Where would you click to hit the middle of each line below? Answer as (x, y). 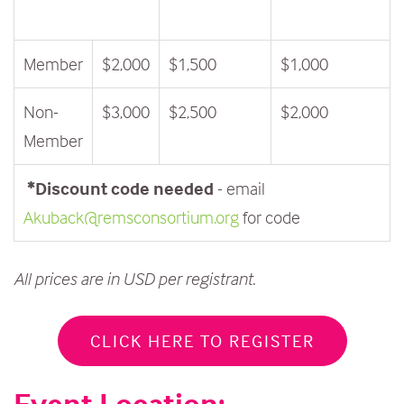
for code (270, 217)
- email (239, 188)
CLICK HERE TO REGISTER (202, 340)
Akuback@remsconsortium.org (131, 217)
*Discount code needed (119, 188)
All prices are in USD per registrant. (136, 278)
